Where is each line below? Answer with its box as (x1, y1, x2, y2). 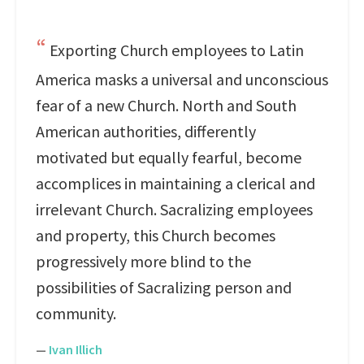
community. (36, 303, 116, 323)
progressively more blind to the (36, 251, 251, 271)
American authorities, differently (36, 121, 256, 141)
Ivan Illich (49, 341, 102, 357)
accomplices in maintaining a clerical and (36, 173, 315, 193)
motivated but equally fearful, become (36, 147, 301, 167)
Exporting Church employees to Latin (50, 40, 304, 60)
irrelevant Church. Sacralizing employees (36, 199, 313, 219)
